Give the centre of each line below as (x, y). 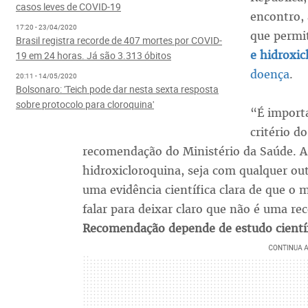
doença (269, 75)
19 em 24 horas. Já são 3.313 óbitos (93, 56)
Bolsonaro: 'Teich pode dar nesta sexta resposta (117, 89)
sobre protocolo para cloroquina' (85, 104)
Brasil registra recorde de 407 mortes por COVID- (119, 41)
